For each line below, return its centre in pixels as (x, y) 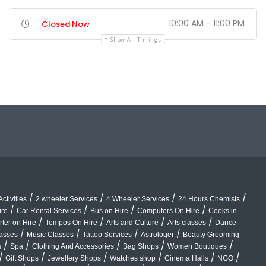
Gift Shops (22, 259)
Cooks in (223, 211)
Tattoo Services (107, 235)
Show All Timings (136, 40)
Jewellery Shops (74, 259)
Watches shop (133, 259)
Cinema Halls (186, 259)
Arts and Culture (132, 223)
